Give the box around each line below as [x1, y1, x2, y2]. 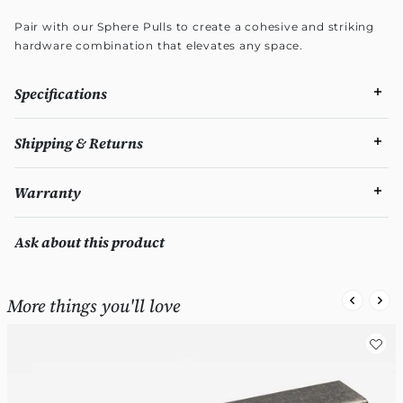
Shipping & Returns [14, 132, 143, 153]
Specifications [14, 83, 107, 103]
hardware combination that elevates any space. [14, 38, 303, 52]
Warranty [14, 182, 81, 202]
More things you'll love [7, 292, 180, 318]
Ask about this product [14, 231, 165, 252]
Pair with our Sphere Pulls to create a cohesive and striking [14, 19, 374, 33]
